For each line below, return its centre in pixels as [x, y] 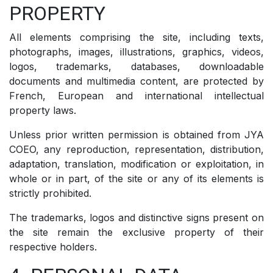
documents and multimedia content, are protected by [136, 81]
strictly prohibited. [50, 193]
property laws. [43, 110]
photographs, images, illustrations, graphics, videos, [136, 51]
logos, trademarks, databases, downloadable [136, 66]
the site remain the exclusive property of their [136, 232]
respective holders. [53, 246]
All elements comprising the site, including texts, [136, 37]
